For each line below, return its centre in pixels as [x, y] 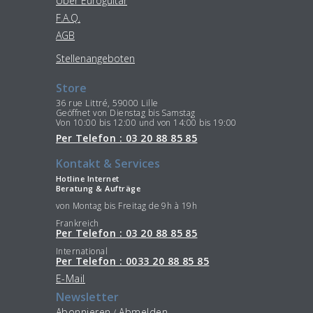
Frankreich [78, 224]
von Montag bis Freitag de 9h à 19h [127, 206]
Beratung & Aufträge [99, 188]
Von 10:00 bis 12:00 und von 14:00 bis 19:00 [146, 122]
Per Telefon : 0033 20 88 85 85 [133, 261]
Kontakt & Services [108, 164]
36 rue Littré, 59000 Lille [107, 103]
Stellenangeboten [95, 59]
